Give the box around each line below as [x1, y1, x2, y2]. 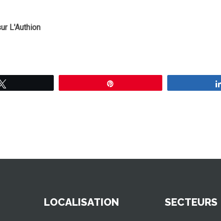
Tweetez [12, 80, 37, 87]
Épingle [120, 80, 143, 87]
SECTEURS [165, 196, 218, 209]
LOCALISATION [44, 196, 119, 209]
